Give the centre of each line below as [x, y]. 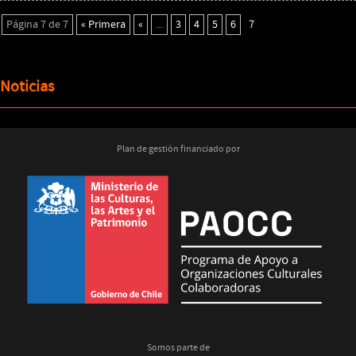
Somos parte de [178, 348]
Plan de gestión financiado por [178, 149]
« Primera [103, 25]
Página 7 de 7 [37, 25]
